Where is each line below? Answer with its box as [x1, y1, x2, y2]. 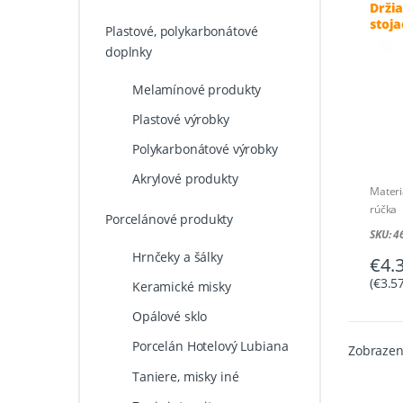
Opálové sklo [131, 308, 208, 326]
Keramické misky [131, 278, 231, 296]
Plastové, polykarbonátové [104, 22, 258, 40]
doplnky [104, 42, 153, 60]
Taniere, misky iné [131, 367, 239, 385]
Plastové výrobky [131, 110, 229, 128]
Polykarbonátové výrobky [131, 140, 278, 158]
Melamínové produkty [131, 80, 262, 98]
